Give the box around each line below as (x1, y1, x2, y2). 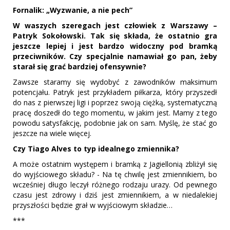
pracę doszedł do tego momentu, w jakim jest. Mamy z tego (13, 107, 217, 118)
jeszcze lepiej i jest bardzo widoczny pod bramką (13, 41, 217, 51)
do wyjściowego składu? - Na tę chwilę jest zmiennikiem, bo (13, 169, 217, 179)
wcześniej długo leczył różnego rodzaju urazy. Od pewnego (13, 179, 217, 189)
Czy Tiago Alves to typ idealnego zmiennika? (13, 143, 181, 154)
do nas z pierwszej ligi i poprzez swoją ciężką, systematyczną (13, 97, 217, 107)
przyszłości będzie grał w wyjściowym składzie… (13, 200, 172, 210)
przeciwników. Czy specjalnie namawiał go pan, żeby (13, 51, 217, 61)
